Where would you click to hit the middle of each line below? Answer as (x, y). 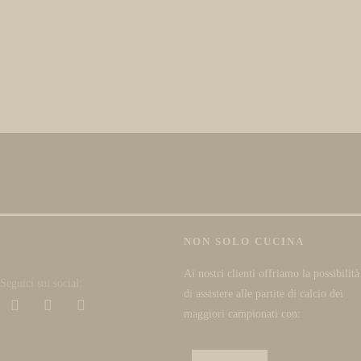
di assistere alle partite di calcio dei (263, 294)
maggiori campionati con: (242, 314)
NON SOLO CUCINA (244, 241)
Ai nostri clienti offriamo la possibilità (272, 274)
